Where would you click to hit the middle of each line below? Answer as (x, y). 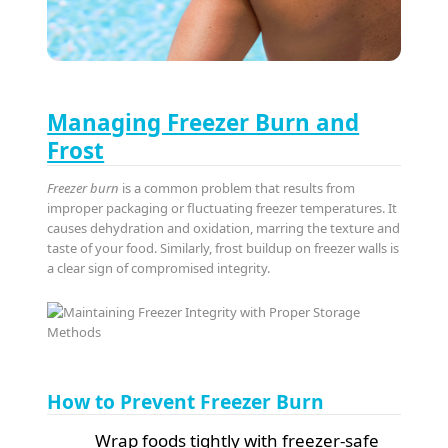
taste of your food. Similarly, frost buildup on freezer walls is (223, 248)
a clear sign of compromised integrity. (159, 268)
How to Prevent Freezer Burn (186, 402)
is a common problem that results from (237, 188)
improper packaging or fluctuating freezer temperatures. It (222, 208)
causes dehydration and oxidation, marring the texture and (224, 228)
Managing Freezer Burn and (203, 123)
